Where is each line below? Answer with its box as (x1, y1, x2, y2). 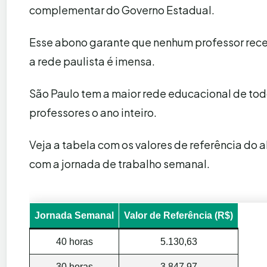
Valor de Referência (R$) (124, 210, 233, 221)
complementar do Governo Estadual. (29, 2, 215, 17)
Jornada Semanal (35, 210, 114, 221)
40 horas (55, 236, 93, 247)
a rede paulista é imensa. (29, 54, 155, 68)
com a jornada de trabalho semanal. (29, 156, 210, 170)
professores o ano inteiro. (29, 105, 157, 119)
